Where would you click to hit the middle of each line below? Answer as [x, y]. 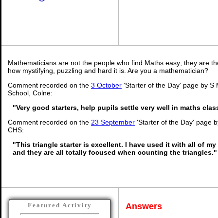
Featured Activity [60, 205]
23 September [113, 122]
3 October [106, 85]
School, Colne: [30, 93]
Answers [144, 206]
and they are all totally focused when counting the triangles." [115, 152]
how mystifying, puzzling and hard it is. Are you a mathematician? [108, 71]
